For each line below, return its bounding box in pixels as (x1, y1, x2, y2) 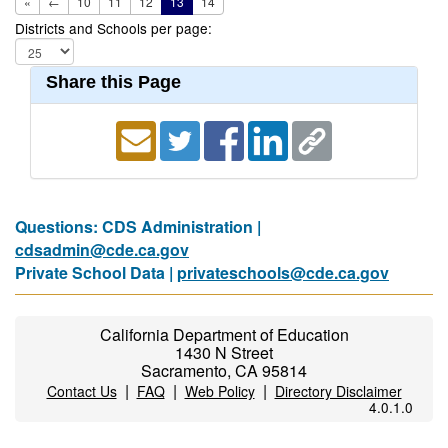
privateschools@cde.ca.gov (177, 261, 389, 284)
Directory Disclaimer (274, 381, 402, 401)
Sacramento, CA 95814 (141, 359, 307, 382)
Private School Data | (15, 261, 177, 284)
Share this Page (46, 72, 181, 92)
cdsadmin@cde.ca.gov (15, 238, 189, 261)
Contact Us (46, 381, 117, 401)
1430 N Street (175, 341, 273, 364)
